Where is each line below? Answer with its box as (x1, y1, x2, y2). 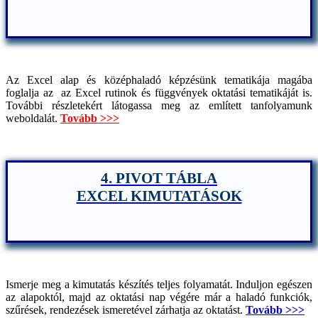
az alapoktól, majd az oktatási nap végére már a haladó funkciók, (6, 290, 312, 303)
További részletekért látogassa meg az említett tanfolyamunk (6, 99, 312, 111)
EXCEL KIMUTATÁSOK (76, 187, 242, 204)
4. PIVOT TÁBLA (101, 169, 217, 187)
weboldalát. (6, 111, 60, 124)
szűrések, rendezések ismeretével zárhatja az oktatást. (6, 303, 246, 316)
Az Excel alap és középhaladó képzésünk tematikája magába (6, 73, 312, 86)
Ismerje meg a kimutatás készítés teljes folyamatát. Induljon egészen (6, 278, 312, 290)
